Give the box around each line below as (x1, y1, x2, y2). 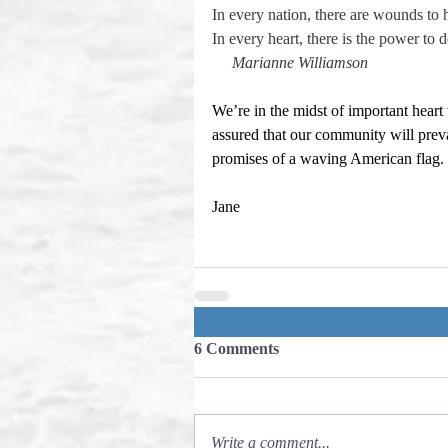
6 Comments (194, 340, 279, 357)
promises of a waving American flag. (212, 150, 444, 167)
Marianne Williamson (216, 54, 368, 71)
